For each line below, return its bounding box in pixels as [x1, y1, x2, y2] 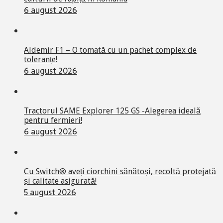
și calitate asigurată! [24, 176, 97, 186]
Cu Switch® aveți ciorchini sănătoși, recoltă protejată [24, 166, 216, 176]
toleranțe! [24, 54, 57, 64]
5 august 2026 [24, 185, 76, 199]
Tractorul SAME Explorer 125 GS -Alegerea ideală [24, 106, 201, 115]
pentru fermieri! [24, 115, 82, 125]
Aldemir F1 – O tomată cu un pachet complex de [24, 45, 197, 55]
